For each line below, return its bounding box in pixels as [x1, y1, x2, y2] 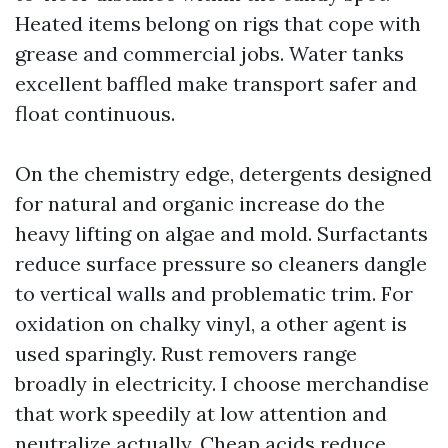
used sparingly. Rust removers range [15, 341, 357, 366]
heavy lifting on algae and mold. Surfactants [15, 221, 428, 246]
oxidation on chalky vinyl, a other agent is [15, 311, 407, 336]
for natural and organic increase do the [15, 191, 385, 216]
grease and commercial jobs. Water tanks [15, 41, 404, 66]
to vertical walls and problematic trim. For [15, 281, 413, 306]
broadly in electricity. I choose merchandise [15, 371, 429, 396]
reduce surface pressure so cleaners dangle [15, 251, 427, 276]
